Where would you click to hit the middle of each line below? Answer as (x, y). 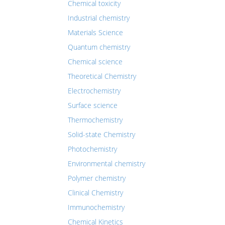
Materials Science (95, 32)
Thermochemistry (95, 120)
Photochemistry (92, 149)
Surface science (93, 105)
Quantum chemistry (99, 47)
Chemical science (95, 62)
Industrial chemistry (99, 18)
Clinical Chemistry (95, 193)
